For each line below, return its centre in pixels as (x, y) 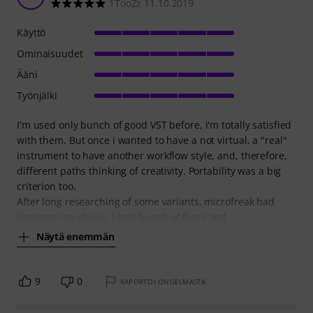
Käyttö (31, 32)
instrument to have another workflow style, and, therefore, (152, 155)
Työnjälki (37, 95)
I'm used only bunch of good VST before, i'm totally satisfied (154, 124)
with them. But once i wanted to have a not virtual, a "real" (152, 140)
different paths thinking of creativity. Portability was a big (149, 170)
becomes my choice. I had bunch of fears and (122, 217)
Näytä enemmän (75, 236)
